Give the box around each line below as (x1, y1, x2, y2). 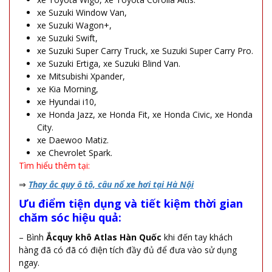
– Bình (19, 231, 44, 243)
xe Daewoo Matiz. (37, 134, 109, 146)
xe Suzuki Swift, (37, 32, 98, 44)
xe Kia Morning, (37, 83, 98, 95)
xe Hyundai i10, (37, 95, 97, 107)
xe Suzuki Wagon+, (37, 19, 112, 31)
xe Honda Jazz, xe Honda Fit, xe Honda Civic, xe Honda (37, 108, 253, 120)
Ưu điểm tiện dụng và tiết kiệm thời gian (19, 195, 243, 211)
